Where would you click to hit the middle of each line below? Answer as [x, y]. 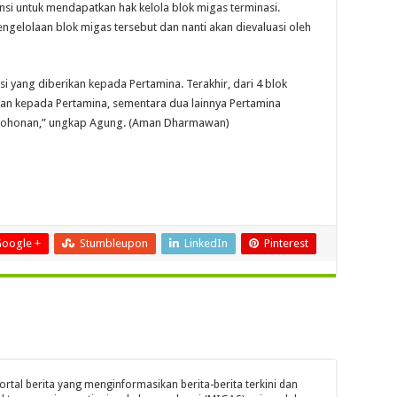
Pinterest [286, 243]
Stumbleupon [114, 243]
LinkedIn [206, 243]
